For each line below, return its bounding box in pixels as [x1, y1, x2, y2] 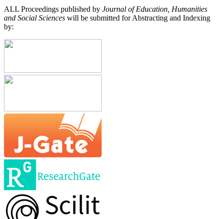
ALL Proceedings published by [4, 4, 100, 13]
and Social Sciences [4, 13, 65, 22]
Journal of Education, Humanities [100, 4, 207, 13]
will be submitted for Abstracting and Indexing [65, 13, 210, 22]
